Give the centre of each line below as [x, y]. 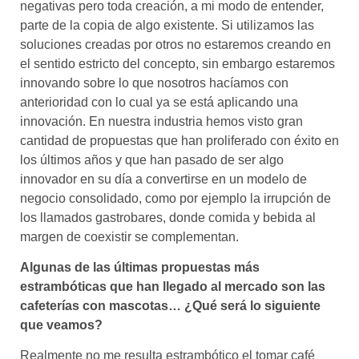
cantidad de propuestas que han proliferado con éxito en [179, 140]
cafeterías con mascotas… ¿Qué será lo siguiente [170, 305]
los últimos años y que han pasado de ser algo [152, 159]
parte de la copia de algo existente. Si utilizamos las [167, 25]
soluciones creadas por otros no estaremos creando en [175, 44]
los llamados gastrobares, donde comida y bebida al [168, 217]
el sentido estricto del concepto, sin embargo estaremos [177, 63]
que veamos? [61, 325]
